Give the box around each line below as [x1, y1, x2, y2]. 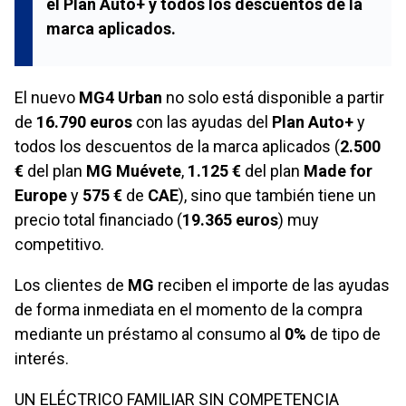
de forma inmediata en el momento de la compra [14, 299, 362, 319]
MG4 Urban [79, 87, 162, 107]
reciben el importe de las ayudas [154, 275, 390, 295]
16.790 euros [36, 111, 132, 131]
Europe [14, 185, 67, 205]
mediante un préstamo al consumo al [14, 324, 285, 343]
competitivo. [14, 234, 104, 254]
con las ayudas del [132, 111, 272, 131]
